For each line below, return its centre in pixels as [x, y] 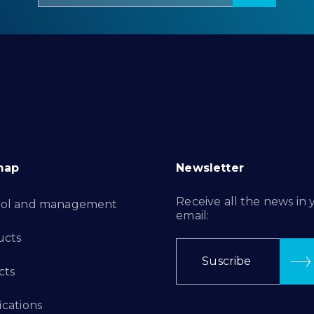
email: [193, 216]
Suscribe [227, 261]
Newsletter [210, 168]
